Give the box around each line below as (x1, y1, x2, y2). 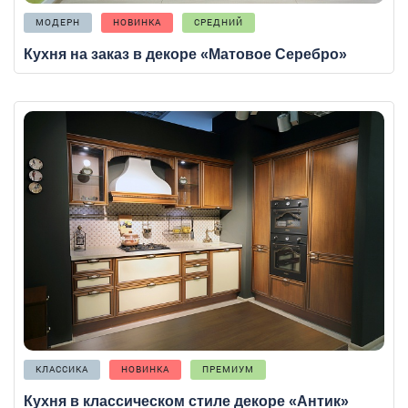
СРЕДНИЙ (194, 15, 243, 28)
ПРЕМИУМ (202, 363, 254, 376)
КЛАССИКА (36, 363, 88, 376)
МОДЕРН (36, 15, 80, 28)
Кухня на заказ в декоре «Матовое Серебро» (24, 46, 347, 62)
